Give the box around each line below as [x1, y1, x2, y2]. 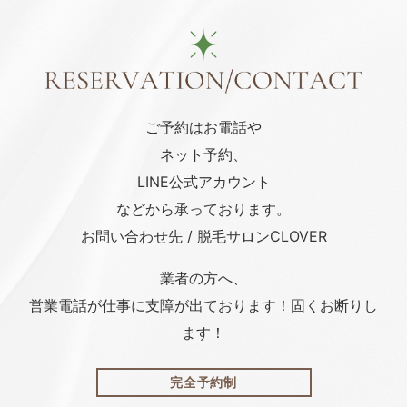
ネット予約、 [160, 145, 247, 164]
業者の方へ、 [160, 269, 247, 288]
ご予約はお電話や [145, 118, 262, 137]
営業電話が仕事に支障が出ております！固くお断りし [29, 296, 378, 315]
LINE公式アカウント [136, 173, 271, 192]
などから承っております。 [116, 200, 291, 219]
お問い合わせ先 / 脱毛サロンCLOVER [80, 227, 327, 246]
